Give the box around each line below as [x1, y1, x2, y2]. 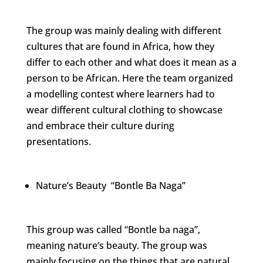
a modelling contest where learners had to [26, 87, 215, 100]
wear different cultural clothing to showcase [26, 103, 222, 116]
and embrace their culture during [26, 119, 174, 132]
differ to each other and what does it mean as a [26, 55, 237, 69]
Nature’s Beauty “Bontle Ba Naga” [35, 178, 186, 192]
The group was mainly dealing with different [26, 23, 221, 37]
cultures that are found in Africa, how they [26, 39, 214, 53]
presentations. [26, 134, 91, 148]
